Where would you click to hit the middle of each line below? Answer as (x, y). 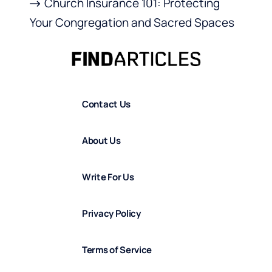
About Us (101, 140)
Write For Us (108, 177)
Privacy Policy (111, 213)
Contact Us (106, 104)
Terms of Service (117, 250)
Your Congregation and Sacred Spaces (132, 23)
